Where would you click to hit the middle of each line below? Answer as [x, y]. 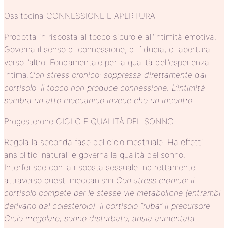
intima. [17, 75]
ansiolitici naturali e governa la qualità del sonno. [95, 155]
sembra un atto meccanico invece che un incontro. [99, 101]
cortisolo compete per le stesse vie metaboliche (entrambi [112, 193]
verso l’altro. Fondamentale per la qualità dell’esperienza [107, 62]
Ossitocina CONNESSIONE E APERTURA [80, 16]
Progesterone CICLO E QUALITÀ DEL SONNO [89, 121]
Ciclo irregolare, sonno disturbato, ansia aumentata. [101, 219]
